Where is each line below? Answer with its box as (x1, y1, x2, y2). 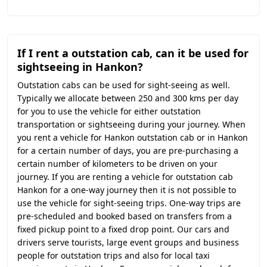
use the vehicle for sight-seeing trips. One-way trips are (17, 197, 241, 209)
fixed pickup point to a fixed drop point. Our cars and (17, 223, 229, 235)
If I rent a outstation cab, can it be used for (17, 46, 249, 60)
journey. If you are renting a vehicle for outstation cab (17, 171, 233, 182)
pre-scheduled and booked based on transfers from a (17, 210, 232, 222)
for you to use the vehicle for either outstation (17, 105, 201, 117)
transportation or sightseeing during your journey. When (17, 119, 246, 130)
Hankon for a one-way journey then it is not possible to (17, 184, 236, 195)
